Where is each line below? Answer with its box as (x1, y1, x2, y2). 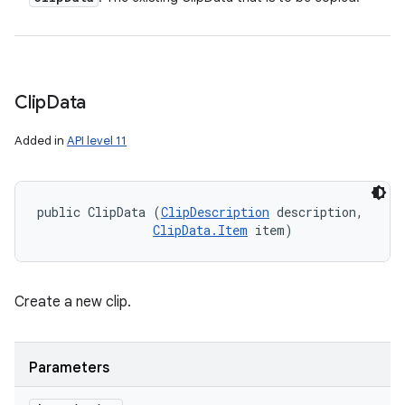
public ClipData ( (37, 203, 161, 221)
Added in (14, 133, 67, 148)
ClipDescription (161, 203, 269, 221)
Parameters (29, 359, 109, 377)
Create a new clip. (14, 293, 131, 311)
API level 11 (67, 133, 127, 148)
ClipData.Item (153, 221, 248, 239)
